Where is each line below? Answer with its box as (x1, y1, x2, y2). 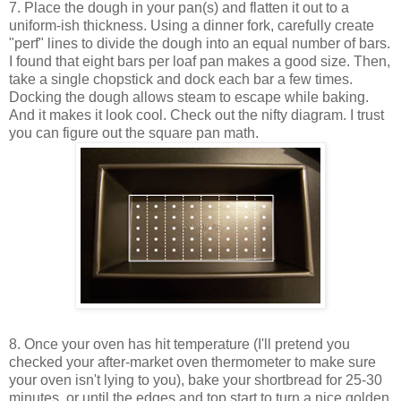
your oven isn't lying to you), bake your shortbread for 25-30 (9, 372, 382, 388)
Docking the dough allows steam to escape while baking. (9, 90, 369, 106)
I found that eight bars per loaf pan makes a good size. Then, (9, 54, 390, 70)
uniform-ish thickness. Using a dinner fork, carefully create (9, 18, 374, 34)
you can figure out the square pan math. (9, 125, 259, 141)
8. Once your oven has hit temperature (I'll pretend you (9, 337, 350, 353)
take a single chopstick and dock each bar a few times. (9, 72, 353, 88)
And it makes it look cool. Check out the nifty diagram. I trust (9, 107, 384, 124)
